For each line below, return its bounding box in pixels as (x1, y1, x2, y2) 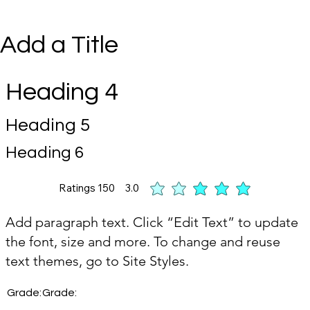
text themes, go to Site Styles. (6, 252, 189, 269)
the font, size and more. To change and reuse (6, 232, 280, 250)
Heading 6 (6, 144, 84, 162)
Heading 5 (6, 116, 90, 135)
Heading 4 (6, 79, 118, 106)
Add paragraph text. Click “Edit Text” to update (6, 213, 298, 230)
